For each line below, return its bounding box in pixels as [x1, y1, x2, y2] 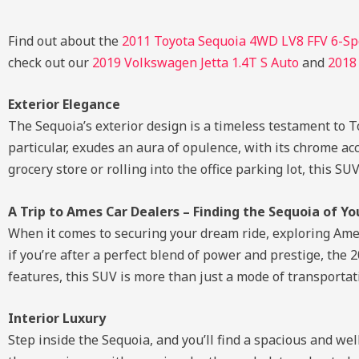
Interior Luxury [8, 309, 106, 328]
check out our [8, 53, 92, 71]
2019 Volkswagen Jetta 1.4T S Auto [92, 53, 299, 71]
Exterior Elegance [8, 95, 120, 114]
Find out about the [8, 31, 122, 50]
